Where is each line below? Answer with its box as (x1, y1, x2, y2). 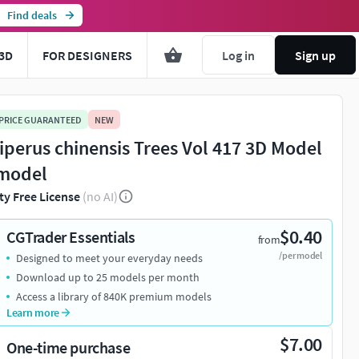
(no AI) (83, 188, 118, 205)
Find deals (6, 8, 57, 22)
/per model (279, 249, 322, 262)
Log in (222, 46, 255, 63)
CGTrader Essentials (6, 227, 135, 248)
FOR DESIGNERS (42, 46, 132, 63)
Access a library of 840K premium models (16, 289, 212, 305)
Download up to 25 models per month (16, 270, 200, 285)
